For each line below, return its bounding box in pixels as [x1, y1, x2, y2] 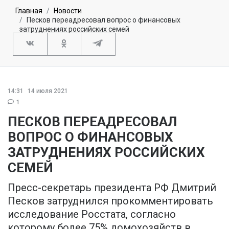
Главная [15, 6, 42, 15]
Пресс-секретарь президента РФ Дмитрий [8, 181, 216, 194]
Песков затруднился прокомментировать [8, 194, 213, 207]
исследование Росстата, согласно [8, 208, 176, 220]
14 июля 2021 [26, 87, 68, 95]
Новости [54, 6, 82, 15]
